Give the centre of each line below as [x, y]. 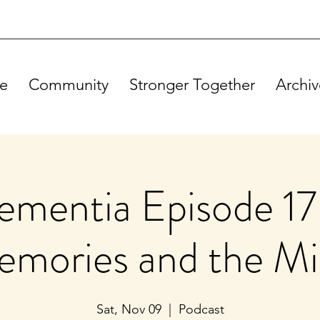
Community [69, 85]
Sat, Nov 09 [129, 309]
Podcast [201, 309]
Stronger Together [192, 85]
